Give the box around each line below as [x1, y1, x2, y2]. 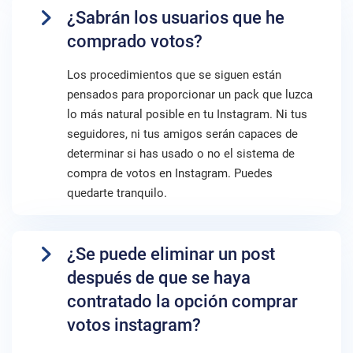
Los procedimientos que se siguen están [67, 68, 281, 82]
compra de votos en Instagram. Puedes [67, 166, 273, 180]
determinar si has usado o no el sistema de [67, 147, 295, 161]
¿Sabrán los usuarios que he [67, 8, 284, 28]
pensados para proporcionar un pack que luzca [67, 87, 313, 102]
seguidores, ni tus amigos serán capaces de [67, 127, 298, 141]
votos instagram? [67, 315, 201, 335]
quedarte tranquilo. [67, 186, 167, 200]
